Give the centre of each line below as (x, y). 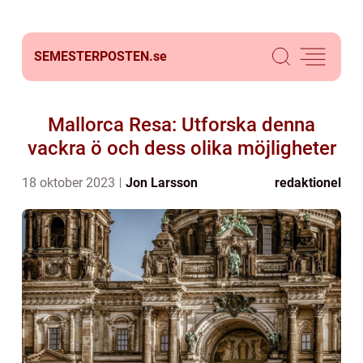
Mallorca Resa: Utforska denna (181, 125)
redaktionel (308, 183)
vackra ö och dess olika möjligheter (181, 148)
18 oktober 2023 (70, 183)
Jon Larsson (162, 183)
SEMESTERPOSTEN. (94, 56)
